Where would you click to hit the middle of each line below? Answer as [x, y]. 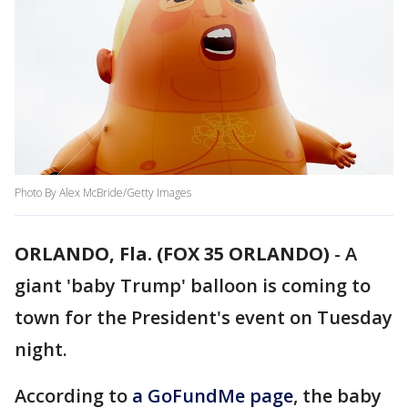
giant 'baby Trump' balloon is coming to [193, 286]
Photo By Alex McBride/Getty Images [103, 193]
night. [41, 350]
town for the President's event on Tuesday [204, 318]
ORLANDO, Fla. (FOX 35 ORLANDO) [172, 254]
